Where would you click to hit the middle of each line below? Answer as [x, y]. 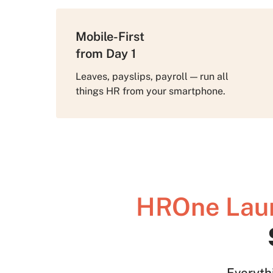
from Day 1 [107, 54]
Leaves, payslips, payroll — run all [152, 76]
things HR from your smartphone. [151, 91]
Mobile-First [110, 37]
